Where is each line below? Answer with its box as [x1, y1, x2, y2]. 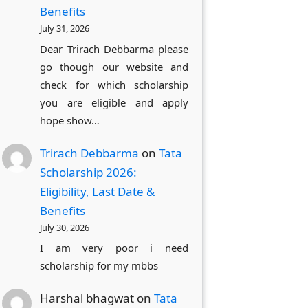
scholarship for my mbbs [40, 258, 159, 272]
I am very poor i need [40, 240, 188, 254]
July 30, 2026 [40, 221, 90, 234]
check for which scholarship [40, 77, 188, 91]
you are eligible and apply [40, 95, 188, 109]
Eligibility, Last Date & [40, 183, 155, 199]
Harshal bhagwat [40, 289, 135, 306]
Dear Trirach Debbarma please [40, 41, 188, 56]
